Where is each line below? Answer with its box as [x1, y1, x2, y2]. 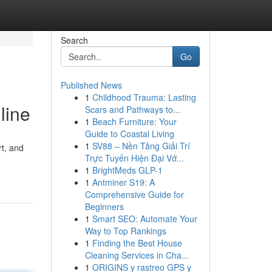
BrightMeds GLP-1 [92, 164, 163, 176]
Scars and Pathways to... [84, 103, 180, 115]
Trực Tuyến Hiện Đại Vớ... [84, 152, 184, 164]
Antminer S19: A [92, 176, 155, 188]
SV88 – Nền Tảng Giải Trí [92, 140, 190, 152]
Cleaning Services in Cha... [84, 249, 189, 261]
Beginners [84, 200, 124, 212]
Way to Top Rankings [84, 225, 166, 237]
